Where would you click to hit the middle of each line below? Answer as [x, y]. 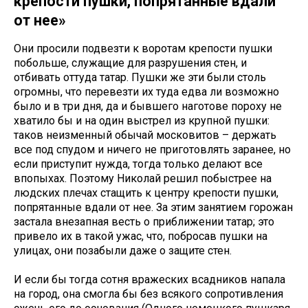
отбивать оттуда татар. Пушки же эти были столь [140, 78]
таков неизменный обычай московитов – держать [145, 135]
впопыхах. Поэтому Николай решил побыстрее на [143, 179]
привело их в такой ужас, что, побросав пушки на [141, 236]
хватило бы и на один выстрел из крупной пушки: [142, 121]
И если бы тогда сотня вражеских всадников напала [150, 280]
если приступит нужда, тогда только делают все [138, 164]
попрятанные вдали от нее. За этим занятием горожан [153, 208]
